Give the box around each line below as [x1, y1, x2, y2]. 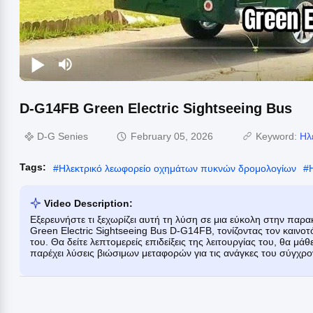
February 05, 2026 [131, 131, 213, 143]
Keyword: [256, 131, 300, 143]
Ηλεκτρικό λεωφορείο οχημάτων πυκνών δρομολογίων [59, 162, 296, 174]
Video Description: [44, 197, 133, 209]
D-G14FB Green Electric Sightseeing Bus [20, 100, 292, 116]
